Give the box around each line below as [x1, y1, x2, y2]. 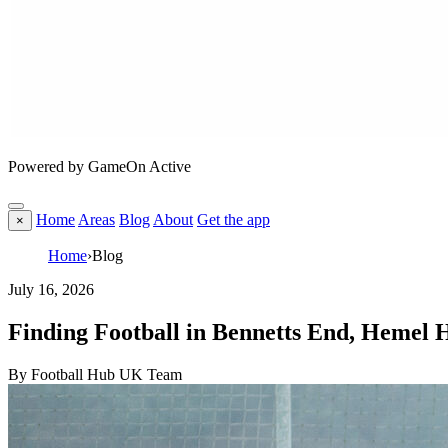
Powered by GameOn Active [8, 158, 191, 175]
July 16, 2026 [8, 281, 94, 298]
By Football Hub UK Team [8, 365, 182, 383]
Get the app [197, 211, 270, 228]
